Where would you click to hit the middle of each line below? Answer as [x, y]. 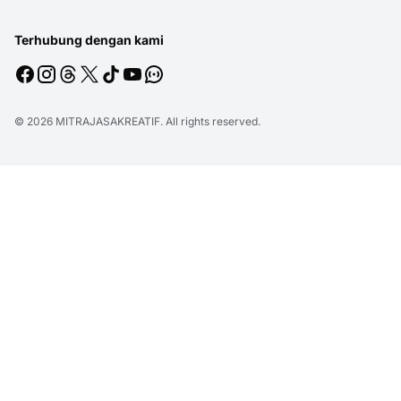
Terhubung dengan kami [89, 40]
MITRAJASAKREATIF [108, 122]
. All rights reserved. [210, 122]
